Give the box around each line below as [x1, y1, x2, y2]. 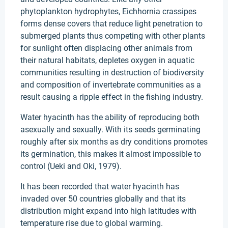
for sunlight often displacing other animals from [20, 43, 192, 53]
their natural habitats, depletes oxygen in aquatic [20, 55, 194, 65]
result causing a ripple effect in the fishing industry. [20, 92, 203, 102]
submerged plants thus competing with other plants [20, 31, 205, 41]
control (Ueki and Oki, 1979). [20, 161, 122, 171]
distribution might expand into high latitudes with [20, 206, 196, 216]
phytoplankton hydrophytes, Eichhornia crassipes [20, 7, 196, 16]
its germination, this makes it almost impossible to [20, 149, 201, 159]
